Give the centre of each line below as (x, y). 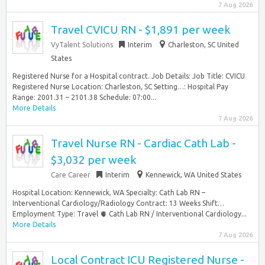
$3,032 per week (93, 160)
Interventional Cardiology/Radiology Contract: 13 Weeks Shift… (118, 203)
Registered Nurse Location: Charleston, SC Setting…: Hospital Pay (120, 87)
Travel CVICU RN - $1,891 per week (140, 30)
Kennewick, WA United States (193, 175)
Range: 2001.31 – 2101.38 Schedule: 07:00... (84, 97)
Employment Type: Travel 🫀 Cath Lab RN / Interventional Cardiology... (130, 214)
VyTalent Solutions (82, 45)
